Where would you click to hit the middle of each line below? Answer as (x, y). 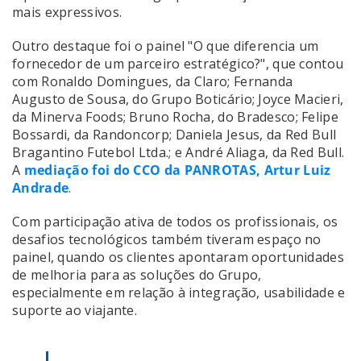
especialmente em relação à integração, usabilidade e (179, 292)
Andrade (41, 187)
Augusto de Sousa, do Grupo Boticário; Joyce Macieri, (178, 99)
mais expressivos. (67, 12)
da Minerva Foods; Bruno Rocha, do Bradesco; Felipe (175, 116)
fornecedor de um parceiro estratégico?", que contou (178, 63)
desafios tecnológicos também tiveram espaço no (167, 239)
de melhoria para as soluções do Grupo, (137, 274)
